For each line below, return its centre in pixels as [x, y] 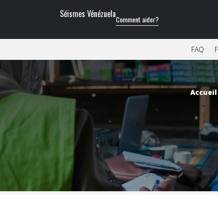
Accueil [204, 92]
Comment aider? [137, 19]
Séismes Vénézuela [88, 14]
